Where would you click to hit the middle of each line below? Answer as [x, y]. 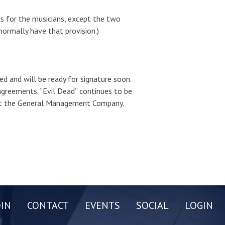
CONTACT [48, 205]
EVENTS [102, 205]
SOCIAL [152, 205]
